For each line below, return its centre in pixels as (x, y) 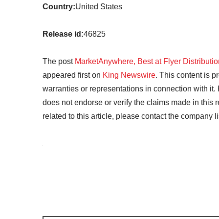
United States (99, 7)
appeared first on (73, 75)
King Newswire (129, 75)
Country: (59, 7)
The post (59, 61)
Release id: (63, 34)
